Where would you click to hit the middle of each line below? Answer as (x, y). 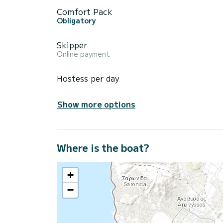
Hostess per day (88, 78)
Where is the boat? (103, 147)
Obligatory (76, 20)
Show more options (96, 104)
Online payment (83, 54)
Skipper (72, 45)
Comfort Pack (85, 11)
